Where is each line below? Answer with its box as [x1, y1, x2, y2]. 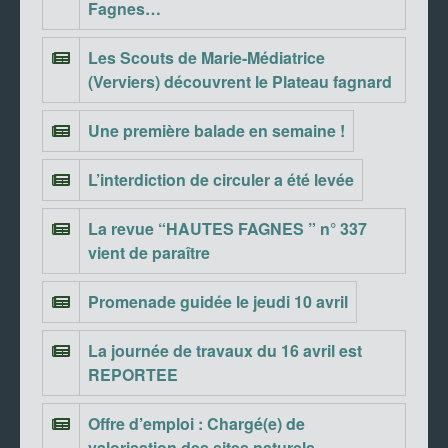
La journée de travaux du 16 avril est [88, 338, 362, 362]
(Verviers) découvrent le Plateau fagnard [88, 69, 392, 93]
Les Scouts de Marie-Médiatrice [88, 45, 325, 69]
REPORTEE [88, 362, 178, 386]
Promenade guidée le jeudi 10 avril [88, 289, 348, 313]
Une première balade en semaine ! [88, 118, 345, 142]
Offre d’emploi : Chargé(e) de [88, 411, 305, 435]
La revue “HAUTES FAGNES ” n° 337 [88, 216, 367, 240]
